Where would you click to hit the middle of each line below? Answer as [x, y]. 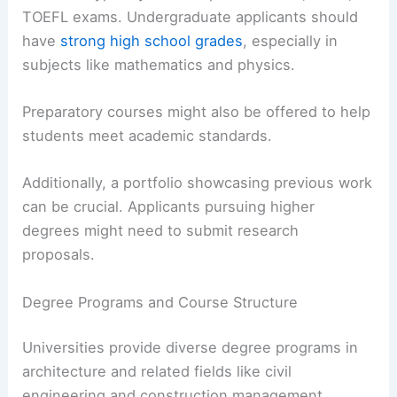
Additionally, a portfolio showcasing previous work [198, 183]
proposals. [59, 255]
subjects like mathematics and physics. [159, 64]
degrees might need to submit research [161, 231]
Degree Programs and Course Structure [160, 302]
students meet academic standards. [148, 136]
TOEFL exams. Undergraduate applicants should [191, 16]
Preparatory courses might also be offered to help [197, 112]
